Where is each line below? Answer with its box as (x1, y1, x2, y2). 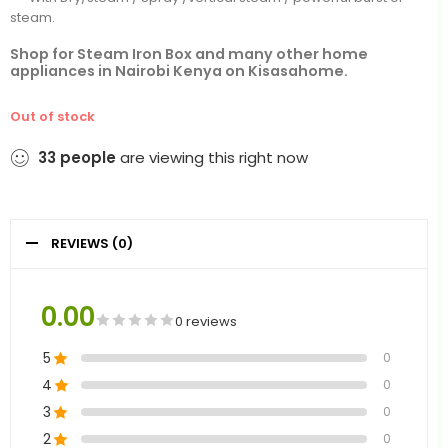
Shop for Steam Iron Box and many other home (10, 43, 368, 64)
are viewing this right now (116, 147, 308, 169)
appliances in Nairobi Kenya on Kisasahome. (10, 60, 348, 81)
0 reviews (175, 312, 237, 332)
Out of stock (10, 107, 95, 127)
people (60, 147, 116, 169)
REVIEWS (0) (51, 234, 133, 254)
